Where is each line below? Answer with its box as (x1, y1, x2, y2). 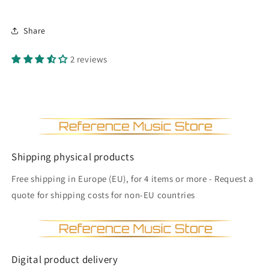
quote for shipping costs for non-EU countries (11, 189, 196, 201)
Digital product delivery (11, 252, 118, 266)
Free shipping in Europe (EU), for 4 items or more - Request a (11, 173, 254, 185)
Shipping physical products (11, 150, 134, 164)
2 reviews (70, 53, 108, 65)
